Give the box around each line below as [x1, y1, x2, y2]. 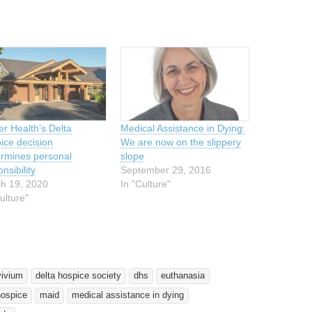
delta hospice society [36, 270, 121, 281]
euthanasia [161, 270, 205, 281]
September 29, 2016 [120, 164, 212, 175]
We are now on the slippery [120, 136, 242, 148]
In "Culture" [120, 178, 171, 189]
